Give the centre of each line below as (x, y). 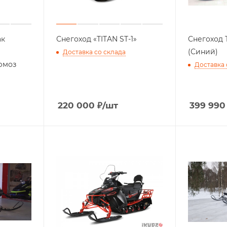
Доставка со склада (94, 52)
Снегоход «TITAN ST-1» (96, 39)
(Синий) (203, 52)
